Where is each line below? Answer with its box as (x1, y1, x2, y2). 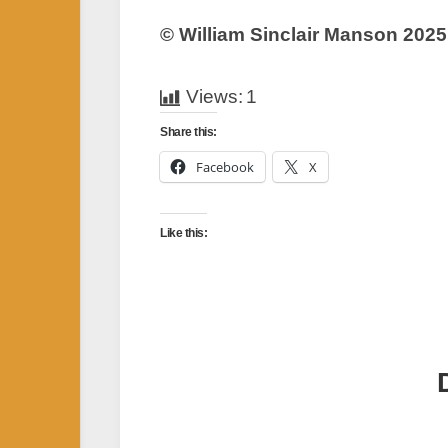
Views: (186, 86, 243, 107)
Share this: (160, 125, 217, 139)
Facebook (196, 158, 254, 176)
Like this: (160, 226, 207, 240)
